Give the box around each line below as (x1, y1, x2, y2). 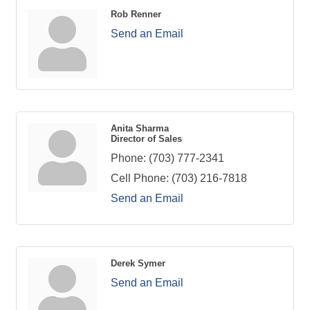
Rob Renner (111, 8, 161, 19)
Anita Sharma (111, 122, 169, 134)
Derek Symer (111, 257, 165, 268)
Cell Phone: (111, 172, 169, 184)
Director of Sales (111, 133, 182, 144)
